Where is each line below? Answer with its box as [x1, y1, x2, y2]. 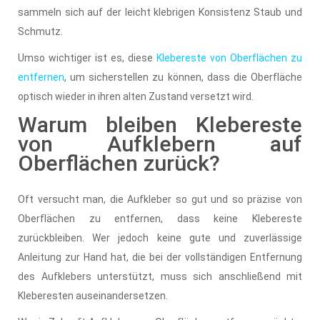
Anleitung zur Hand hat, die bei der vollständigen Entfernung [18, 251, 302, 263]
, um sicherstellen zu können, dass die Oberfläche [64, 71, 302, 83]
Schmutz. [18, 25, 63, 37]
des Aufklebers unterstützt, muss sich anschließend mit [18, 270, 302, 282]
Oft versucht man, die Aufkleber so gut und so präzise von [18, 193, 302, 205]
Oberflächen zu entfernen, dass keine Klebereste [18, 212, 302, 224]
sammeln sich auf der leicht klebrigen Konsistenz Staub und [18, 6, 302, 18]
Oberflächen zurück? [18, 150, 220, 176]
